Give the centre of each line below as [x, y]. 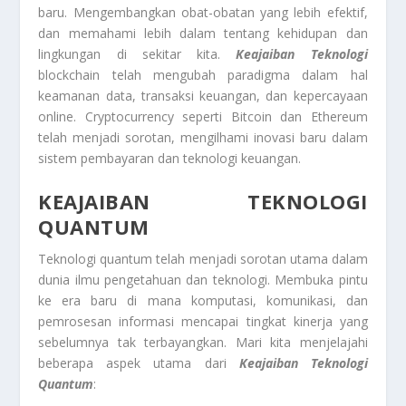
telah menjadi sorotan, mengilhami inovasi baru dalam [203, 138]
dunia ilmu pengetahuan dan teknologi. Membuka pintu [203, 280]
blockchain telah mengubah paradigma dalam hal [203, 75]
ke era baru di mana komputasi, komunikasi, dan [203, 301]
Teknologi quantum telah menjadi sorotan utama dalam [203, 259]
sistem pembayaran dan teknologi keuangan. [170, 159]
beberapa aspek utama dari [139, 363]
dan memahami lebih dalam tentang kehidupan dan [203, 34]
